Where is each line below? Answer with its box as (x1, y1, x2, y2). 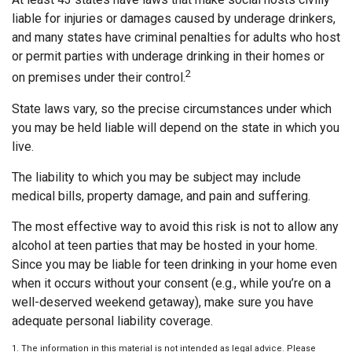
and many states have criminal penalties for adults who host (12, 30, 340, 46)
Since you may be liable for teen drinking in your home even (12, 256, 337, 272)
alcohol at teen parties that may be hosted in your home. (12, 237, 317, 253)
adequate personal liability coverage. (12, 313, 213, 328)
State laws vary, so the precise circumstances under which (12, 101, 332, 116)
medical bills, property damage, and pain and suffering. (12, 188, 310, 203)
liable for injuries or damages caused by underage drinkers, (12, 11, 335, 27)
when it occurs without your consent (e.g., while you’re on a (12, 275, 331, 291)
